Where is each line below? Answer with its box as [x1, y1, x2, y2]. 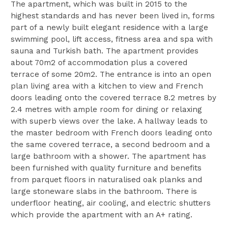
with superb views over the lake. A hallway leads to [10, 117, 208, 126]
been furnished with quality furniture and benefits [10, 163, 202, 173]
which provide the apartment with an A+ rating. [10, 210, 192, 220]
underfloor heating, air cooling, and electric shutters [10, 198, 211, 208]
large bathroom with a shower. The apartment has [10, 152, 206, 161]
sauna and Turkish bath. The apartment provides [10, 46, 198, 56]
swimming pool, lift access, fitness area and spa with [10, 35, 213, 44]
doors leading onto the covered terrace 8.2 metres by [10, 93, 216, 103]
